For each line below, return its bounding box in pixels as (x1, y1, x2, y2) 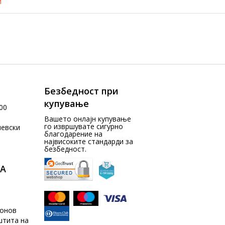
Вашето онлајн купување (44, 114, 132, 124)
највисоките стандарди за (44, 137, 134, 146)
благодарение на (44, 129, 103, 139)
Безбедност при (44, 85, 119, 97)
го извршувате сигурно (44, 122, 124, 131)
